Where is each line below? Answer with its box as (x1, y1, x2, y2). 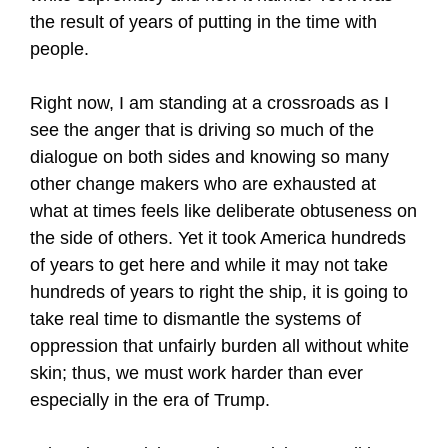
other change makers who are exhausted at (30, 174, 376, 194)
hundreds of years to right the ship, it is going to (30, 282, 408, 302)
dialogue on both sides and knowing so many (30, 147, 389, 167)
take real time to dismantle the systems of (30, 309, 361, 329)
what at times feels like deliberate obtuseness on (30, 201, 417, 221)
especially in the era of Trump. (30, 390, 270, 410)
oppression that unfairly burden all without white (30, 336, 409, 356)
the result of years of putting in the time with (30, 12, 377, 32)
